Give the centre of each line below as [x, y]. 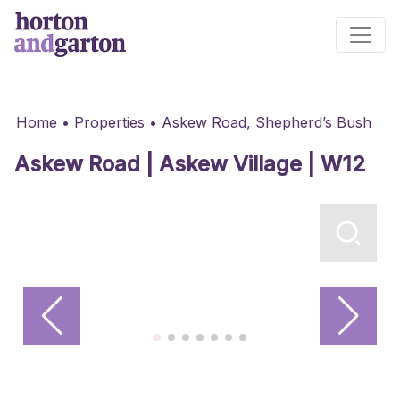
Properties [109, 122]
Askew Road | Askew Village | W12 [190, 164]
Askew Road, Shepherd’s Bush [267, 122]
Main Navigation [68, 44]
